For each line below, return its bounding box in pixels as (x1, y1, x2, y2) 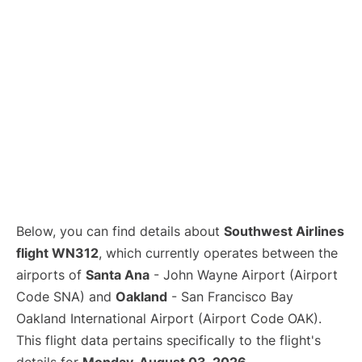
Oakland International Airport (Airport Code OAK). (16, 310, 322, 327)
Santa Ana (86, 267, 149, 284)
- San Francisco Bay (167, 288, 293, 305)
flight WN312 (16, 245, 99, 262)
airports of (16, 267, 86, 284)
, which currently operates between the (99, 245, 338, 262)
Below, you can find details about (16, 223, 224, 240)
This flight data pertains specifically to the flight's (16, 332, 321, 349)
